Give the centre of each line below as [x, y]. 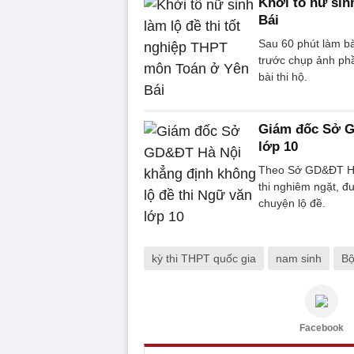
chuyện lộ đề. [292, 203]
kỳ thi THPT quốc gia [204, 258]
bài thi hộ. [283, 76]
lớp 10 [278, 146]
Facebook [322, 328]
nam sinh [299, 258]
